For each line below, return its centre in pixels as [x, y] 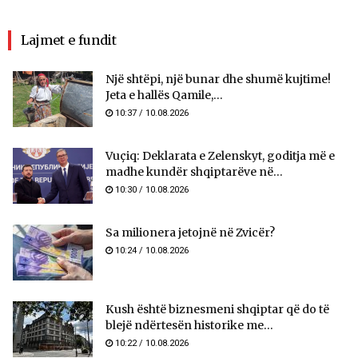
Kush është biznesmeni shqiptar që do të [217, 310]
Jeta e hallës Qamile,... [164, 95]
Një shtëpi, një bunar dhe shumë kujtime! [218, 80]
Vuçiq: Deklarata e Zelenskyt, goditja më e [220, 156]
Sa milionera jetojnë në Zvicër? [190, 233]
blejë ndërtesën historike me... [189, 326]
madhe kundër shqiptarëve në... [194, 172]
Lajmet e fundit [69, 40]
